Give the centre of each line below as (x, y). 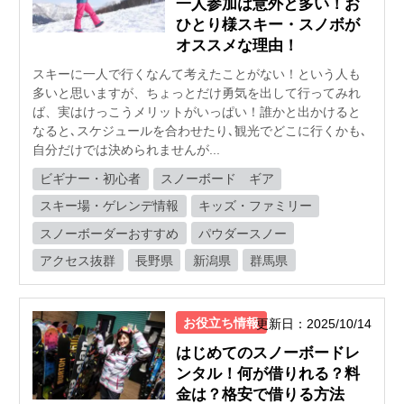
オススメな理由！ (237, 46)
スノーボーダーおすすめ (110, 233)
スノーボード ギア (218, 179)
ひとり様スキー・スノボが (268, 25)
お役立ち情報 (221, 322)
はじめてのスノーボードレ (268, 353)
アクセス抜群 (78, 260)
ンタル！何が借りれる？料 (268, 374)
